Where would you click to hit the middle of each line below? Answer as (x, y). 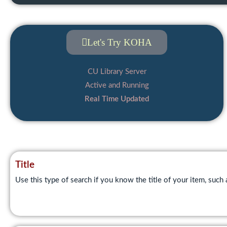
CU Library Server (117, 72)
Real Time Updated (117, 99)
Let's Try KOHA (120, 42)
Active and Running (117, 85)
